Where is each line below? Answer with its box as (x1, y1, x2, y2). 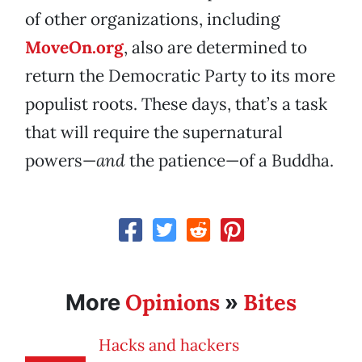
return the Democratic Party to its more (25, 65, 335, 87)
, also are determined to (124, 36, 307, 59)
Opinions (125, 288, 220, 317)
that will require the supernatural (25, 121, 283, 144)
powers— (25, 149, 96, 172)
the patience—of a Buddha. (125, 149, 334, 172)
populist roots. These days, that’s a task (25, 93, 327, 116)
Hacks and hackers (99, 335, 239, 356)
